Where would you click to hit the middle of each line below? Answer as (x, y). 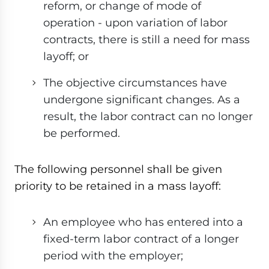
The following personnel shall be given (118, 169)
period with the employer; (113, 256)
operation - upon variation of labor (135, 23)
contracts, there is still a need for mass (147, 40)
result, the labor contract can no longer (148, 116)
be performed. (82, 133)
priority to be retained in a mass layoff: (118, 186)
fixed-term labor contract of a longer (141, 239)
